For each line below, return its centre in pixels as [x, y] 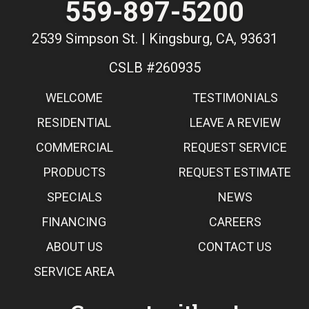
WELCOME [74, 97]
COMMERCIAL [74, 147]
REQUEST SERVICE [235, 147]
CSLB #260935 [154, 67]
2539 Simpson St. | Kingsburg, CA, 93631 [154, 38]
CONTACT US [235, 246]
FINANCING [74, 221]
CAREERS [235, 221]
